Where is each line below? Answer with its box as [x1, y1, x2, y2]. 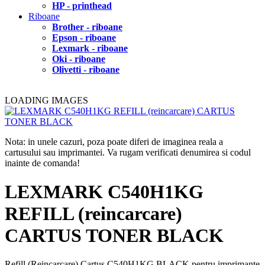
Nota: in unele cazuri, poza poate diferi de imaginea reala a [5, 136, 223, 147]
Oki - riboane [52, 53, 105, 64]
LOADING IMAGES [5, 95, 88, 105]
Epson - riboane [52, 32, 116, 43]
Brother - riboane [52, 21, 122, 32]
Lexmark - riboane [52, 43, 128, 53]
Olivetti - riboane [52, 64, 119, 75]
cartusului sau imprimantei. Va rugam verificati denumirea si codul [5, 147, 251, 157]
